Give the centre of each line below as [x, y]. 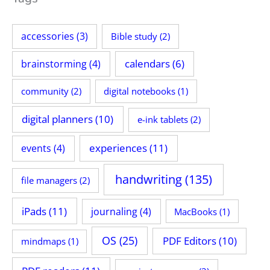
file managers [49, 181]
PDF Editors [189, 241]
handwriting [148, 180]
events [36, 149]
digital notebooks [140, 91]
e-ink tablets [162, 120]
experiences [118, 148]
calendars [147, 64]
